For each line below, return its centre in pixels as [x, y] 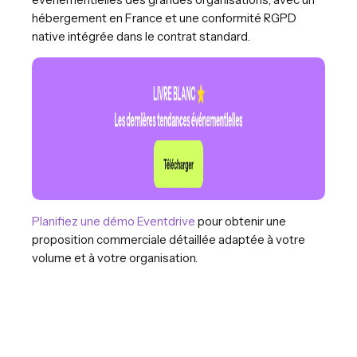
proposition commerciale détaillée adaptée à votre [169, 239]
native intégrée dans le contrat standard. [141, 36]
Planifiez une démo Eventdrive [114, 221]
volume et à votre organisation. [115, 257]
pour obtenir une [241, 221]
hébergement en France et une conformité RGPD [164, 18]
